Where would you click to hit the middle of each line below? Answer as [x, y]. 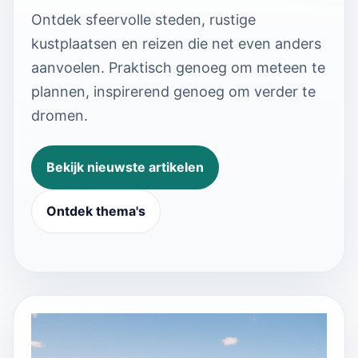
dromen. [60, 115]
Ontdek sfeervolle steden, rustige [143, 19]
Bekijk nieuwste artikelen [125, 167]
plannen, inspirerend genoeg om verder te [173, 91]
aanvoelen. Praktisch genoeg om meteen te [178, 67]
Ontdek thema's [96, 211]
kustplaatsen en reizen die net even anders [176, 43]
